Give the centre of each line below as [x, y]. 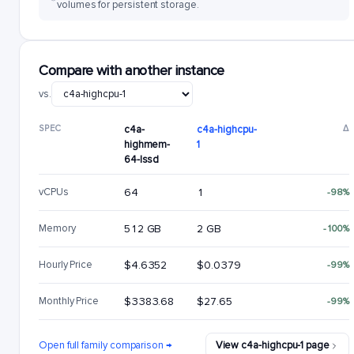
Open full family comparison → [105, 345]
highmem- [147, 145]
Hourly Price [66, 265]
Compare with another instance [132, 70]
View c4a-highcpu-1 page [272, 345]
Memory [57, 228]
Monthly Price [69, 301]
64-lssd [141, 160]
